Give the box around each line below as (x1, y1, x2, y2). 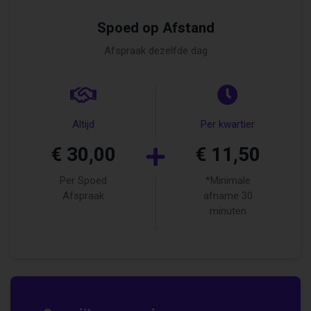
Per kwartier (201, 117, 255, 131)
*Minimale (205, 174, 251, 187)
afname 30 (203, 189, 253, 202)
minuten (209, 204, 246, 217)
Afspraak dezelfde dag (103, 44, 208, 57)
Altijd (72, 117, 94, 131)
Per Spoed (59, 174, 107, 187)
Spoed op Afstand (96, 17, 215, 39)
